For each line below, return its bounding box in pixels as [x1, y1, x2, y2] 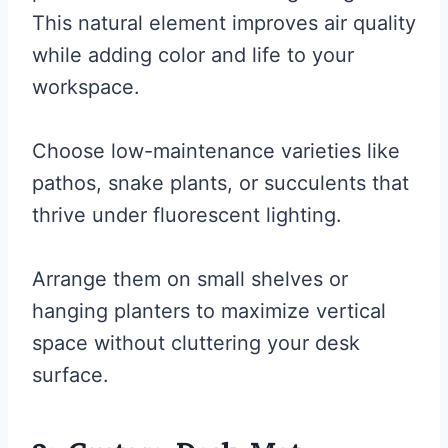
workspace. [32, 75, 140, 100]
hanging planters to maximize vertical [32, 299, 386, 324]
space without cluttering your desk [32, 331, 360, 356]
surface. [32, 363, 109, 388]
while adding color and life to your [32, 43, 354, 68]
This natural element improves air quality [32, 11, 416, 36]
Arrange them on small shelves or [32, 267, 348, 292]
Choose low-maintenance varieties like [32, 139, 400, 164]
